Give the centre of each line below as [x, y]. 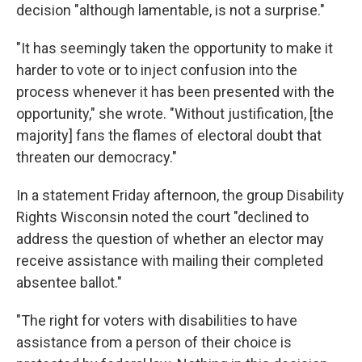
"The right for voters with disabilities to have [157, 321]
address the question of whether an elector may [170, 239]
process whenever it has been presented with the [175, 92]
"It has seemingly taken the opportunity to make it [175, 48]
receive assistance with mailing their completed [170, 261]
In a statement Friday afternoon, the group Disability [180, 196]
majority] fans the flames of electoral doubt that [169, 136]
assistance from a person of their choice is [154, 343]
